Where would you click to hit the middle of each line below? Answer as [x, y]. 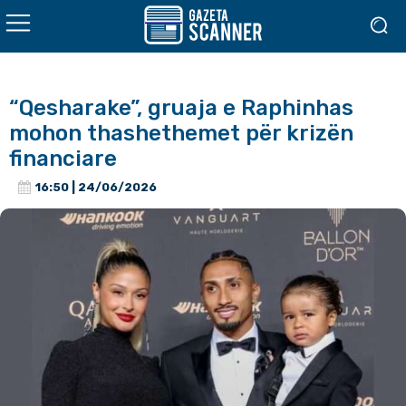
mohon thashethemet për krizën [181, 133]
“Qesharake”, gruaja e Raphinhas [181, 108]
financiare [63, 159]
